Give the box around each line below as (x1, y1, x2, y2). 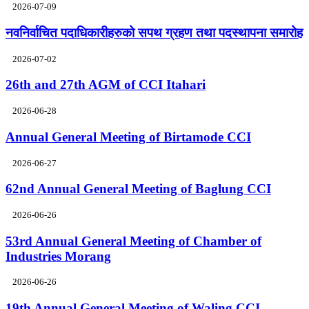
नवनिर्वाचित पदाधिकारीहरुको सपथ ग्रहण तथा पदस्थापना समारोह (6, 25, 303, 40)
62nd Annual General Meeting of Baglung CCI (6, 181, 271, 197)
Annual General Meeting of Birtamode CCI (6, 129, 251, 144)
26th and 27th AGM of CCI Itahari (6, 77, 206, 92)
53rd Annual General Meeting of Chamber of (6, 233, 261, 248)
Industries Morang (6, 248, 111, 263)
